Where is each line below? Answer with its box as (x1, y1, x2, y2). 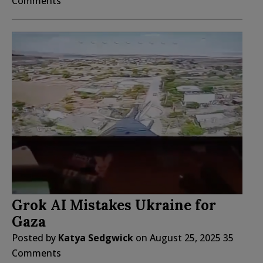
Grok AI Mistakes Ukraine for (12, 195, 216, 214)
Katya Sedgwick (58, 231, 133, 244)
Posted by (12, 231, 58, 244)
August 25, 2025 (150, 231, 221, 244)
